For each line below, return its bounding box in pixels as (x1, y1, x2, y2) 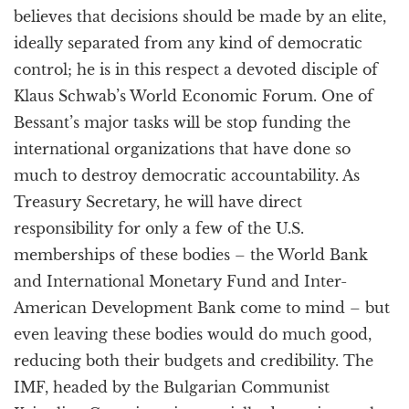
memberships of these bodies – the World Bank (14, 246, 368, 264)
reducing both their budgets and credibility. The (14, 351, 373, 370)
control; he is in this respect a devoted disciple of (14, 60, 378, 79)
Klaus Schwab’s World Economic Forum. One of (14, 87, 373, 105)
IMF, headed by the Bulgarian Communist (14, 378, 330, 396)
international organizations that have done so (14, 140, 351, 158)
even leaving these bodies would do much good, (14, 325, 372, 343)
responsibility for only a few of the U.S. (14, 219, 304, 237)
